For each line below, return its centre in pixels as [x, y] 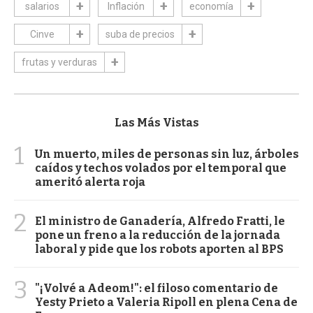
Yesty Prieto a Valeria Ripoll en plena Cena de [166, 302]
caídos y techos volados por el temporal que [161, 168]
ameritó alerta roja [90, 182]
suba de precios [140, 34]
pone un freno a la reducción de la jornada [158, 235]
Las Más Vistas [156, 122]
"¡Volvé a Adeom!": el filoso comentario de [156, 288]
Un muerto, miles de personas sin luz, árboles [167, 154]
